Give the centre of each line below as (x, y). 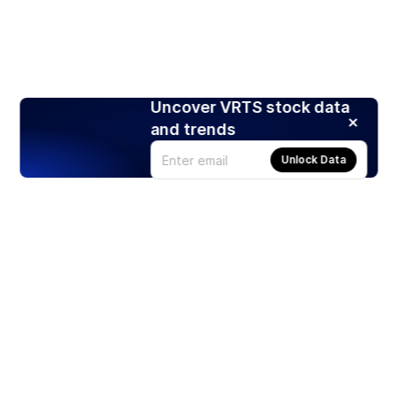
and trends (193, 130)
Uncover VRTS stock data (250, 107)
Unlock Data (314, 160)
